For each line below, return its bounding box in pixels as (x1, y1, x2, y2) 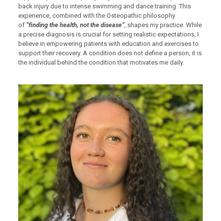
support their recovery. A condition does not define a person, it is (18, 49, 202, 57)
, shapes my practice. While (124, 21, 202, 29)
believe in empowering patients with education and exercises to (18, 40, 199, 47)
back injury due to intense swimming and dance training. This (18, 2, 191, 10)
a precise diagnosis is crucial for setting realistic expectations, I (18, 31, 199, 38)
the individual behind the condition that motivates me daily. (18, 59, 184, 66)
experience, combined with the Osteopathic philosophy (18, 12, 175, 19)
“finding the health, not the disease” (26, 21, 124, 29)
